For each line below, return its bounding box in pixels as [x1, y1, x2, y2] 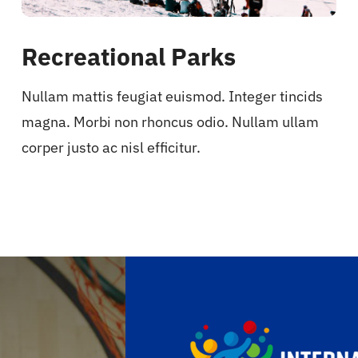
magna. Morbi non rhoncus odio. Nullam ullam [22, 113, 320, 132]
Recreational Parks [22, 41, 237, 73]
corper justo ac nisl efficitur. [22, 138, 201, 157]
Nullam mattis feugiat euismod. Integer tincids [22, 87, 324, 106]
